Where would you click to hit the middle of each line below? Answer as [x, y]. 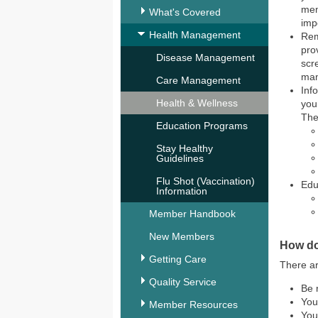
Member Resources [193, 305]
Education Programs [202, 126]
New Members [182, 236]
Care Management [198, 80]
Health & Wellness [197, 103]
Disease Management [205, 57]
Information [182, 191]
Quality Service [183, 282]
